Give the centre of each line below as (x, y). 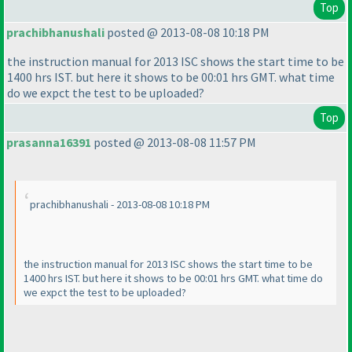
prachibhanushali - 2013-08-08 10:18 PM (120, 205)
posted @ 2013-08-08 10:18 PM (187, 33)
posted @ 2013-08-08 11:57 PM (174, 143)
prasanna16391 (49, 143)
